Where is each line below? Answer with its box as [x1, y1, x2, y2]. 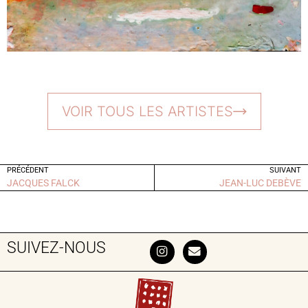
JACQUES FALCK [7, 177, 80, 188]
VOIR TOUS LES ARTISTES [61, 102, 233, 120]
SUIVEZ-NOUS [7, 238, 106, 257]
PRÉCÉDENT [7, 165, 49, 175]
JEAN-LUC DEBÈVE [219, 177, 301, 188]
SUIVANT [269, 165, 301, 175]
